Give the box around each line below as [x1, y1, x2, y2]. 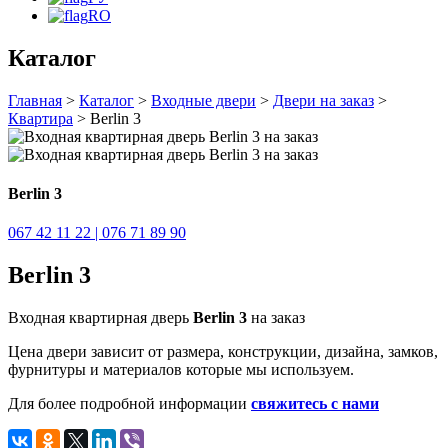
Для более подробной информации [8, 395, 251, 413]
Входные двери [151, 91, 256, 109]
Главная [8, 91, 62, 109]
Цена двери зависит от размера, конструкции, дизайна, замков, [8, 343, 438, 361]
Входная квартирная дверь [8, 309, 193, 327]
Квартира [8, 109, 73, 127]
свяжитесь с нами [251, 395, 379, 413]
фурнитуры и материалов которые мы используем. [8, 361, 354, 379]
